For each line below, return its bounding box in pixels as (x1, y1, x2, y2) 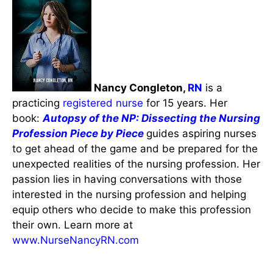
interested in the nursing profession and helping (12, 188, 246, 200)
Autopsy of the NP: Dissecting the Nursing (43, 112, 260, 124)
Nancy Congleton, (94, 81, 188, 94)
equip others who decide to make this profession (12, 203, 251, 216)
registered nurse (63, 96, 143, 109)
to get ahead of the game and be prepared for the (12, 142, 258, 155)
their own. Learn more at (12, 218, 133, 231)
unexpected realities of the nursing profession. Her (12, 157, 260, 170)
